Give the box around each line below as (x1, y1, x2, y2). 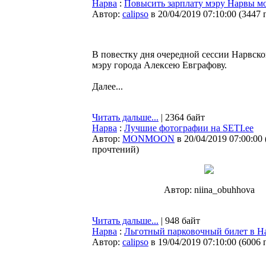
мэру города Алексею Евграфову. (92, 60, 227, 70)
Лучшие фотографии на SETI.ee (124, 123, 254, 133)
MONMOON (122, 134, 175, 144)
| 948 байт (159, 216, 200, 226)
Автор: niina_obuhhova (163, 185, 255, 195)
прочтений (92, 144, 136, 154)
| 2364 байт (159, 112, 205, 122)
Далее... (92, 81, 123, 91)
